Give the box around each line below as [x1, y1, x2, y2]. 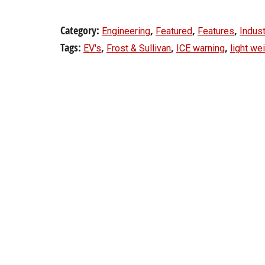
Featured [156, 25, 192, 37]
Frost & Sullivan [106, 43, 171, 54]
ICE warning [176, 43, 225, 54]
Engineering [102, 25, 150, 37]
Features [198, 25, 234, 37]
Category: [60, 23, 102, 38]
